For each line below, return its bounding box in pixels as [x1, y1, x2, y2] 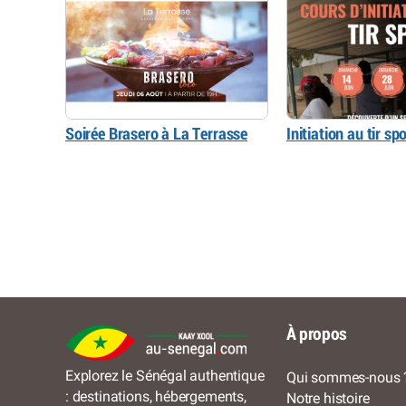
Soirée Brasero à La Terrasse [65, 124, 248, 143]
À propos [286, 325, 347, 344]
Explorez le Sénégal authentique [65, 367, 265, 385]
